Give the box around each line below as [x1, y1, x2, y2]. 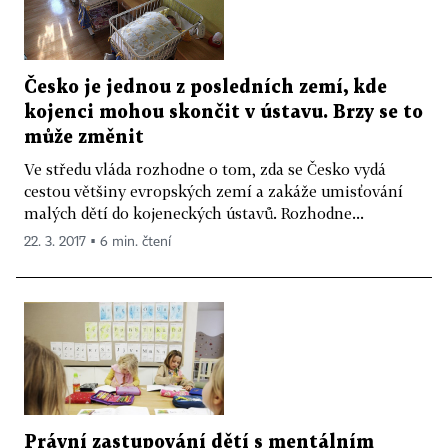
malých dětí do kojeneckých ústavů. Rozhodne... [24, 204, 364, 223]
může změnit [24, 129, 144, 147]
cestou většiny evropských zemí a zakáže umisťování [24, 182, 403, 201]
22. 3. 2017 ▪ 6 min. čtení [24, 235, 171, 250]
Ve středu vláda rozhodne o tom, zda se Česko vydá [24, 160, 386, 179]
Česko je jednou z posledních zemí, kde [24, 79, 387, 97]
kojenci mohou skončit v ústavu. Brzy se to [24, 104, 423, 122]
